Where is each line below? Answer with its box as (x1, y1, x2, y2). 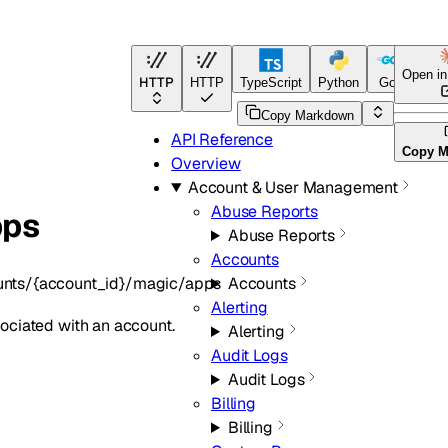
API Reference (171, 129, 273, 150)
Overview (171, 153, 241, 174)
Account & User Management (187, 177, 398, 198)
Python (318, 75, 360, 90)
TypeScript (240, 75, 303, 90)
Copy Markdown (260, 107, 354, 123)
